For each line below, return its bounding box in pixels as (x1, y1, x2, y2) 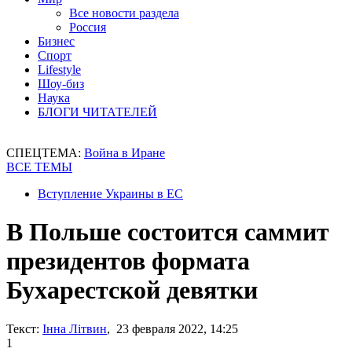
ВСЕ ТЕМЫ (6, 160, 72, 174)
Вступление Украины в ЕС (38, 187, 183, 200)
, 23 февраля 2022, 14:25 (107, 321, 238, 335)
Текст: (6, 321, 39, 335)
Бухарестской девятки (6, 276, 258, 305)
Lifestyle (38, 63, 81, 76)
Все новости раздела (69, 6, 179, 20)
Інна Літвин (42, 321, 107, 335)
